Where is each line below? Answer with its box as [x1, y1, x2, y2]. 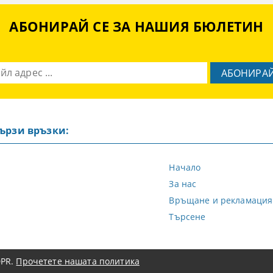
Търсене [169, 210, 206, 222]
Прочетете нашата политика [16, 255, 140, 267]
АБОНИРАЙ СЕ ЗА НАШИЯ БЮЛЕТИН [9, 16, 264, 35]
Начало [169, 161, 201, 173]
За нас [169, 177, 197, 190]
